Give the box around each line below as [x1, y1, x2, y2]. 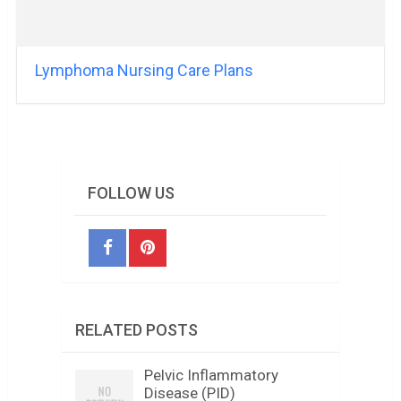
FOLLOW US [87, 183, 175, 203]
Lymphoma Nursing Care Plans [34, 61, 253, 81]
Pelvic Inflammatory [143, 366, 278, 385]
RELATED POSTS [74, 320, 198, 340]
